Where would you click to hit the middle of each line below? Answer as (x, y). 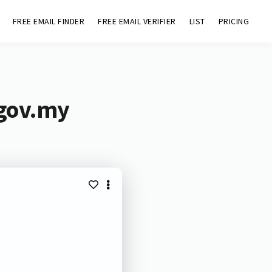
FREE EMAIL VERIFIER (137, 21)
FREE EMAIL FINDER (49, 21)
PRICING (234, 21)
